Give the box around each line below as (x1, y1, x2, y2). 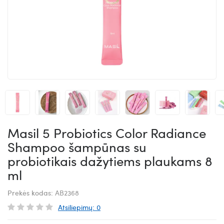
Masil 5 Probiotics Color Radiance (7, 123, 206, 142)
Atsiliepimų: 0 (58, 201, 100, 212)
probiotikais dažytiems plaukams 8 (7, 151, 212, 170)
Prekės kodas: (7, 187, 55, 197)
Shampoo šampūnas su (7, 137, 146, 156)
